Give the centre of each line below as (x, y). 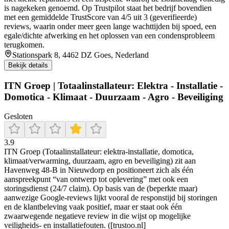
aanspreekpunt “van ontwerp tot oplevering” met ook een (96, 179)
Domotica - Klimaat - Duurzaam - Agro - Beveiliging (114, 97)
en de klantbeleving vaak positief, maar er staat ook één (93, 207)
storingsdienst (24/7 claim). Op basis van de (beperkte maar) (101, 189)
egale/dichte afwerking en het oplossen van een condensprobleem (109, 36)
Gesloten (18, 117)
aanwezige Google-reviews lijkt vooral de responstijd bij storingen (111, 198)
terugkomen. (24, 45)
